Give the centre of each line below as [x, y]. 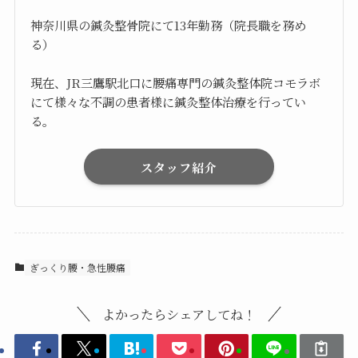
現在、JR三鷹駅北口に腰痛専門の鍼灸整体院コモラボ [176, 83]
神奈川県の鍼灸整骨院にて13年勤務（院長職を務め [169, 25]
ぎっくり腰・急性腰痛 [77, 267]
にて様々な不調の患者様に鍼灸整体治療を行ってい [169, 102]
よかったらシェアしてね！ [179, 314]
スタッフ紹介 [179, 167]
